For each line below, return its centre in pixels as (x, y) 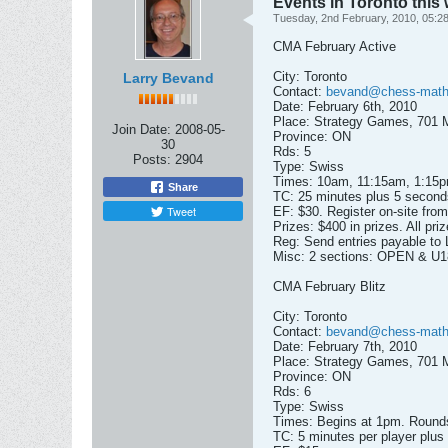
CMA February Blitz (329, 286)
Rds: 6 (292, 391)
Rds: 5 (292, 151)
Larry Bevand (168, 78)
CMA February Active (334, 46)
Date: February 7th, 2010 (345, 346)
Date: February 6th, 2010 (345, 106)
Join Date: (141, 129)
